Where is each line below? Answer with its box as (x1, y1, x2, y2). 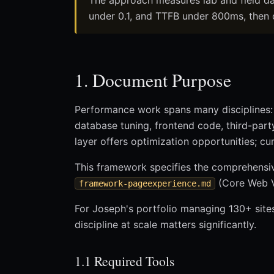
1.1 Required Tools (75, 252, 174, 270)
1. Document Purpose (75, 68, 231, 92)
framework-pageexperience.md (79, 179, 211, 189)
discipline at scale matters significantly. (75, 218, 256, 231)
